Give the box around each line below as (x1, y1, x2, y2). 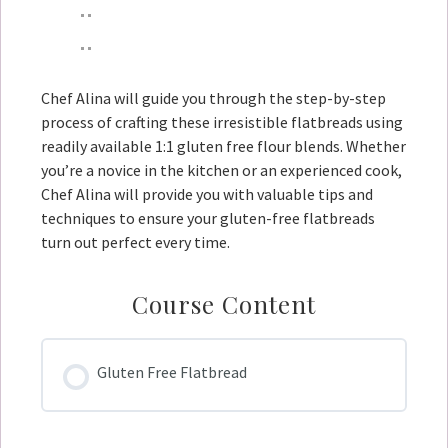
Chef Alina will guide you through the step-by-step (41, 88, 386, 108)
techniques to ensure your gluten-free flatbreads (41, 208, 375, 228)
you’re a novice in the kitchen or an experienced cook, (41, 160, 402, 180)
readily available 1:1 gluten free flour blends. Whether (41, 136, 406, 156)
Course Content (132, 288, 316, 320)
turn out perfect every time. (41, 232, 230, 252)
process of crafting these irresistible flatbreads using (41, 112, 403, 132)
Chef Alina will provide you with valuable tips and (41, 184, 373, 204)
